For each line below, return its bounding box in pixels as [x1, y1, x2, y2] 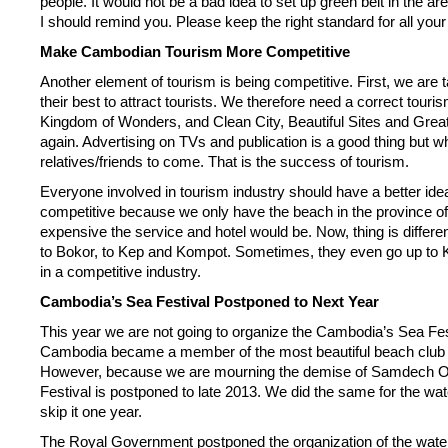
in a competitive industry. [40, 263, 201, 280]
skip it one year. [40, 403, 142, 420]
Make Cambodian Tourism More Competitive [40, 43, 350, 60]
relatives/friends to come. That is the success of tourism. [40, 153, 409, 170]
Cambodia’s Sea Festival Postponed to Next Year [40, 293, 379, 310]
